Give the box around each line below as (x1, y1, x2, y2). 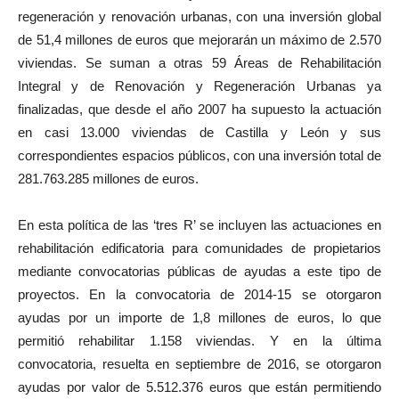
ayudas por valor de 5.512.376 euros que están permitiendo (18, 379, 381, 395)
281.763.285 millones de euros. (18, 171, 199, 187)
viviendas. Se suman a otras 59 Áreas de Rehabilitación (18, 55, 381, 71)
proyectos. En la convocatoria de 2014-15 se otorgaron (18, 287, 381, 303)
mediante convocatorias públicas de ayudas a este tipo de (18, 264, 381, 280)
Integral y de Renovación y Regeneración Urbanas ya (18, 78, 381, 94)
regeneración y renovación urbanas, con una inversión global (18, 9, 381, 25)
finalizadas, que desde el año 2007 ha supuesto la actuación (18, 102, 381, 118)
